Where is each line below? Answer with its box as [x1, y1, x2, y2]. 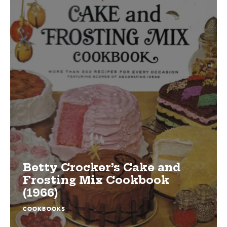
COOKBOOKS [23, 205, 65, 213]
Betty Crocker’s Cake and [23, 161, 181, 175]
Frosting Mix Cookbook [23, 173, 169, 187]
